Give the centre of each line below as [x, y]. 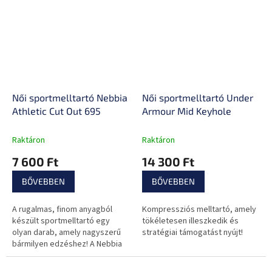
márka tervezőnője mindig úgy [67, 255]
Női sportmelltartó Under [198, 97]
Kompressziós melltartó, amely [199, 209]
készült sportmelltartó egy [61, 221]
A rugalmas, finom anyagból [62, 209]
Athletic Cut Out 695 [56, 110]
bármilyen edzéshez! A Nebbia [67, 244]
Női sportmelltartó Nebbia [70, 97]
